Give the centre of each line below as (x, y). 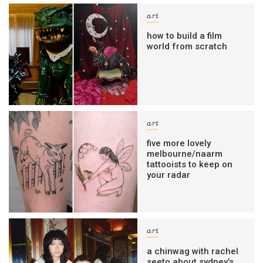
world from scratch (187, 46)
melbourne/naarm (185, 154)
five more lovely (179, 144)
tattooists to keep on (190, 165)
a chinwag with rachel (193, 251)
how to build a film (185, 36)
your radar (169, 175)
